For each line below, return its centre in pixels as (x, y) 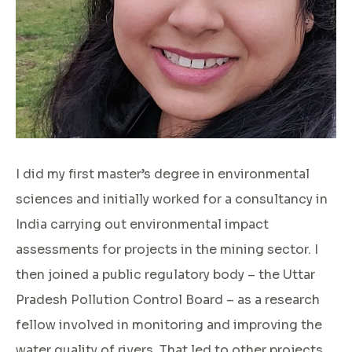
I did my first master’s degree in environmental (163, 174)
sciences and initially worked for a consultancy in (172, 199)
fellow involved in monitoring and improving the (169, 324)
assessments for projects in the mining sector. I (167, 249)
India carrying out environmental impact (142, 224)
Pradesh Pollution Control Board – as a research (168, 299)
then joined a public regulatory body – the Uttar (165, 274)
